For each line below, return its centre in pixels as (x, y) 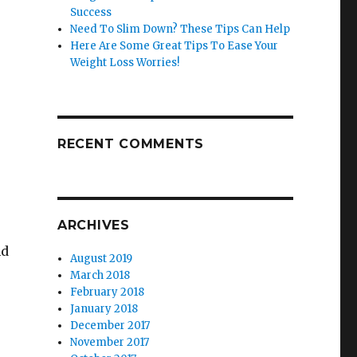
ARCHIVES (93, 225)
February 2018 (108, 292)
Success (91, 12)
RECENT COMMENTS (131, 144)
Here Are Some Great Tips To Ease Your (175, 46)
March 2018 (100, 275)
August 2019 (102, 259)
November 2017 (110, 342)
